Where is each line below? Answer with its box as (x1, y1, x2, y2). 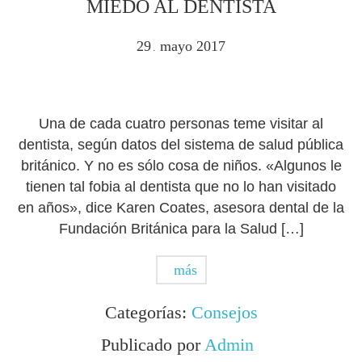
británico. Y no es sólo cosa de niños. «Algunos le (20, 158, 342, 174)
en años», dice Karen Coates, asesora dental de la (18, 200, 344, 216)
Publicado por (100, 335, 204, 355)
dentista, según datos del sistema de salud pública (19, 137, 343, 153)
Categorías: (104, 302, 192, 322)
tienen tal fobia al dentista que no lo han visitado (26, 179, 336, 195)
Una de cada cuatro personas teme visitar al (39, 116, 323, 132)
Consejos (191, 302, 258, 322)
